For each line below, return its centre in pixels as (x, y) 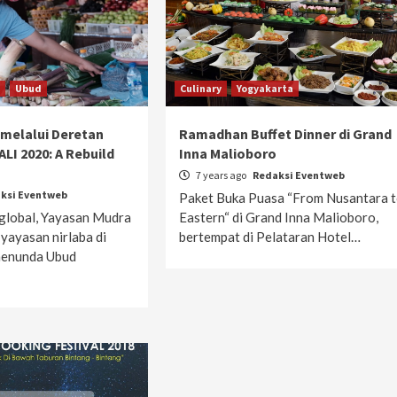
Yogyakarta (265, 88)
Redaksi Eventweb (298, 175)
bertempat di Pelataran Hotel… (269, 237)
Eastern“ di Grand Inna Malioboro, (278, 217)
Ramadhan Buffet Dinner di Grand (285, 134)
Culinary (200, 88)
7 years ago (221, 175)
